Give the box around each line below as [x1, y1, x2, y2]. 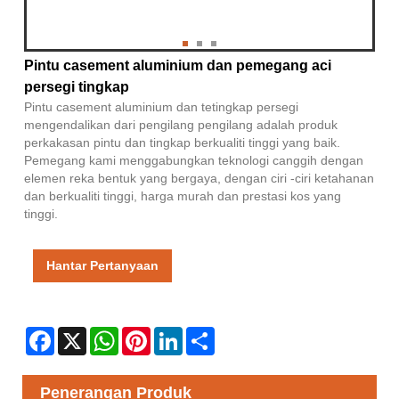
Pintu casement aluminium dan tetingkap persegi [24, 99, 298, 114]
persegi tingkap [24, 78, 129, 94]
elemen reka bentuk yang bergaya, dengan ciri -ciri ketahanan [24, 170, 374, 185]
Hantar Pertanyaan [46, 257, 159, 273]
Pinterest [151, 326, 200, 341]
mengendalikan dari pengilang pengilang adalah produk [24, 117, 338, 132]
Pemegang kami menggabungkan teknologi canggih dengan [24, 152, 363, 167]
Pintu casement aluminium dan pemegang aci [24, 57, 331, 73]
